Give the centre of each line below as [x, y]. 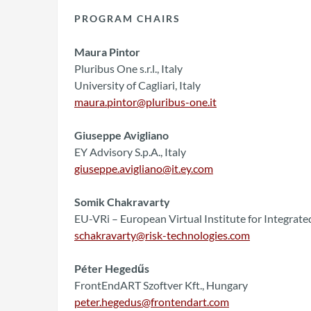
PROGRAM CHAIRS [127, 18]
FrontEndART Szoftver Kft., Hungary [161, 285]
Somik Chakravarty [122, 202]
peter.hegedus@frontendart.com [152, 302]
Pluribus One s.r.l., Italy [128, 69]
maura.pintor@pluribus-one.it [145, 102]
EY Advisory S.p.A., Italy [130, 152]
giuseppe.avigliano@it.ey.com [144, 169]
